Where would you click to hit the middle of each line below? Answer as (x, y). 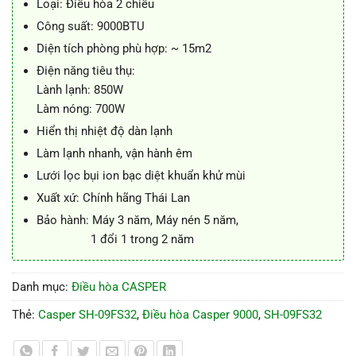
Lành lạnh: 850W (79, 89)
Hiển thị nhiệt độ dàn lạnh (104, 131)
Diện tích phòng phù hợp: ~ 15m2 (124, 48)
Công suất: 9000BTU (90, 26)
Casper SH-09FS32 (87, 314)
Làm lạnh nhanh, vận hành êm (114, 153)
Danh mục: (42, 286)
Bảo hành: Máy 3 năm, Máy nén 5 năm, (137, 220)
